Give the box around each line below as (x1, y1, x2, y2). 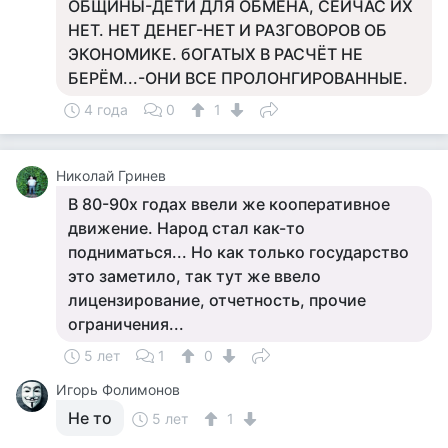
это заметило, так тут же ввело (68, 266, 321, 286)
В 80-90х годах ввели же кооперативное (68, 194, 390, 214)
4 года (84, 101, 128, 118)
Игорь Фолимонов (56, 381, 180, 398)
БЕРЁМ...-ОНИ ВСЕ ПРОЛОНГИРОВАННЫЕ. (68, 68, 408, 88)
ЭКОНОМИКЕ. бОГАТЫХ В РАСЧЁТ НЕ (68, 44, 363, 64)
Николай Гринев (56, 167, 166, 184)
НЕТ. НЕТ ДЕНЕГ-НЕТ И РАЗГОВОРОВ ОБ (68, 20, 387, 40)
